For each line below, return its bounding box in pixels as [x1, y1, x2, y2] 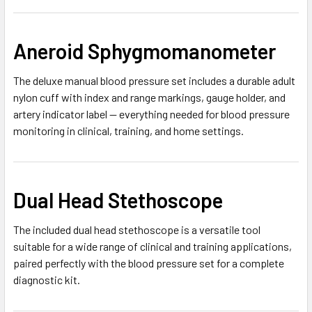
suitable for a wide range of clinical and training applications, [13, 239, 292, 253]
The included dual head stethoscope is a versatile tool [13, 222, 260, 236]
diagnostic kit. [13, 272, 80, 286]
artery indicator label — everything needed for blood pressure [13, 107, 290, 120]
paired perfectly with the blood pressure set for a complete [13, 256, 284, 270]
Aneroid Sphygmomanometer [13, 38, 276, 63]
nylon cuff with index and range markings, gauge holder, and [13, 90, 286, 104]
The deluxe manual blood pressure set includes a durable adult [13, 73, 295, 87]
